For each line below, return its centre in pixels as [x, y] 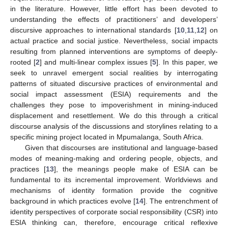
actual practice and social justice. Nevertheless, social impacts [114, 40]
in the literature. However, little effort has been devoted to [114, 8]
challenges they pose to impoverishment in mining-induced [114, 105]
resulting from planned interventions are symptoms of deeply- [114, 51]
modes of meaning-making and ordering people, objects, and [114, 158]
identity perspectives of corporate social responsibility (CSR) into [114, 211]
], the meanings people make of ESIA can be [136, 169]
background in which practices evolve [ [73, 201]
